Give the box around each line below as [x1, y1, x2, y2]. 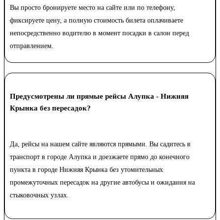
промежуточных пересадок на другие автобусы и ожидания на [10, 179, 195, 187]
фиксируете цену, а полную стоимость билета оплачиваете [10, 17, 183, 25]
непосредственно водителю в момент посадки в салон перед [10, 29, 189, 37]
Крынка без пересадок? [10, 104, 91, 112]
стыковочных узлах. [10, 192, 69, 199]
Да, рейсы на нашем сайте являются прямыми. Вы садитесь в [10, 140, 191, 148]
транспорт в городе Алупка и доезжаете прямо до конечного [10, 153, 190, 161]
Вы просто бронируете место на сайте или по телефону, [10, 4, 175, 12]
